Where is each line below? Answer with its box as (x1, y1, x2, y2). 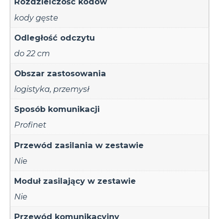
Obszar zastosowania (14, 68, 107, 78)
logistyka (14, 84, 50, 94)
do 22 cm (14, 48, 50, 58)
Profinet (14, 120, 47, 130)
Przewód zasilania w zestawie (14, 140, 144, 150)
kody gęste (14, 12, 59, 22)
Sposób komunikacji (14, 104, 100, 114)
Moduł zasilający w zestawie (14, 175, 136, 186)
